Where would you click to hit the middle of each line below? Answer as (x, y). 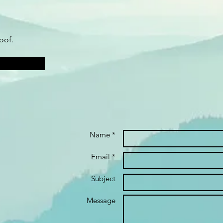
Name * (103, 135)
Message (101, 200)
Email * (103, 157)
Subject (103, 178)
